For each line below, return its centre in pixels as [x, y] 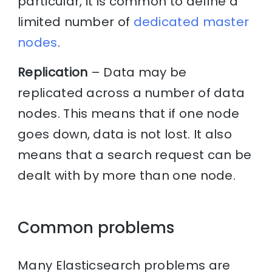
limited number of [76, 22]
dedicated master [191, 22]
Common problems [96, 228]
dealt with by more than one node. [127, 176]
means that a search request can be [135, 155]
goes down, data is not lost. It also [125, 134]
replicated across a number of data [131, 93]
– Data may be [137, 73]
